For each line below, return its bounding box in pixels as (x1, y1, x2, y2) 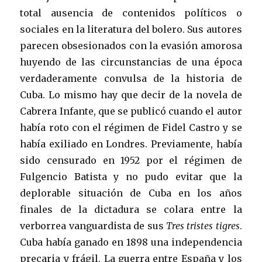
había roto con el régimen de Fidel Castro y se (20, 122, 242, 134)
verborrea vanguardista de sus (20, 220, 166, 232)
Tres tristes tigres (166, 220, 240, 232)
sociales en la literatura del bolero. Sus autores (20, 23, 242, 36)
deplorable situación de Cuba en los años (20, 187, 242, 199)
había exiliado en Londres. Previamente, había (20, 138, 242, 150)
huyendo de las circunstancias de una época (20, 56, 242, 68)
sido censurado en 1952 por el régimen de (20, 154, 242, 167)
